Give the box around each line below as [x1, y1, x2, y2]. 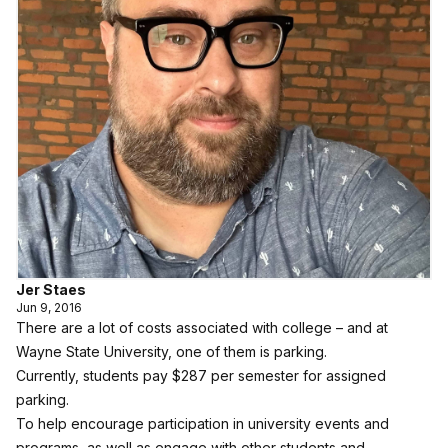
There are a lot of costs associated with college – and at [16, 319, 388, 336]
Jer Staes [16, 281, 86, 298]
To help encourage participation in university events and [16, 415, 389, 432]
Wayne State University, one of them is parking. [16, 343, 327, 360]
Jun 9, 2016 [16, 300, 82, 315]
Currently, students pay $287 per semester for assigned [16, 367, 386, 384]
